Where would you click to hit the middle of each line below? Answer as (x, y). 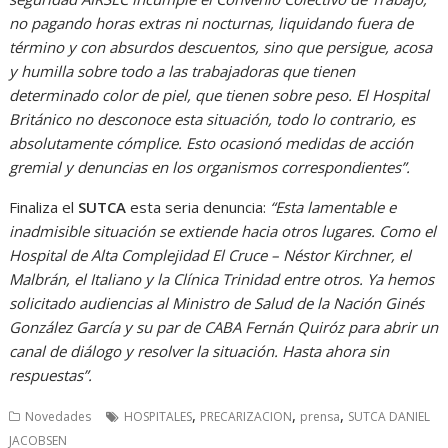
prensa (320, 416)
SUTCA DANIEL (389, 416)
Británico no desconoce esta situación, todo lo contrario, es (212, 118)
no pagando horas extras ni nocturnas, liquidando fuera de (211, 22)
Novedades (58, 416)
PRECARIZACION (246, 416)
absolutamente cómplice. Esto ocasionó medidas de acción (211, 142)
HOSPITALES (158, 416)
